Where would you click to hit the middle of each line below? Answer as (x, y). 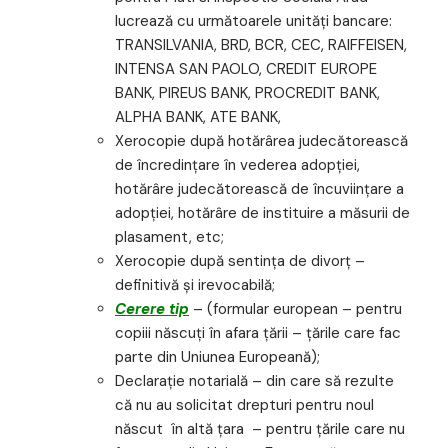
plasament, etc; (169, 237)
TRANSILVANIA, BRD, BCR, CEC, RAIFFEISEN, (261, 45)
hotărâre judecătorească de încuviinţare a (259, 189)
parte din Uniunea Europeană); (217, 357)
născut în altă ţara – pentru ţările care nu (260, 429)
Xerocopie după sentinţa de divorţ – (240, 261)
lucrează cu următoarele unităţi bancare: (253, 21)
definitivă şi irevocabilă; (195, 285)
